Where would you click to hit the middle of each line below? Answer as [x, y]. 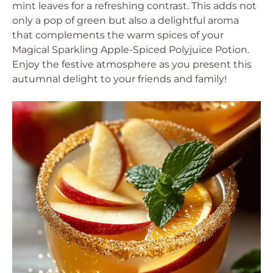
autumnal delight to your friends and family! [119, 79]
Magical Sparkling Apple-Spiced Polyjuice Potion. [131, 50]
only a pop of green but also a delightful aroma [126, 20]
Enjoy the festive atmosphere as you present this [132, 64]
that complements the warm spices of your [118, 35]
